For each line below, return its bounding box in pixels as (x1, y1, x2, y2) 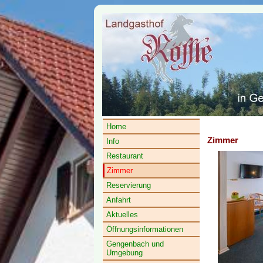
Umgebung (106, 248, 143, 257)
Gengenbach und (106, 240, 164, 248)
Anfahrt (106, 195, 131, 204)
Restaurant (106, 151, 143, 160)
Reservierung (106, 181, 151, 190)
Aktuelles (106, 210, 138, 219)
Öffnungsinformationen (106, 225, 183, 234)
